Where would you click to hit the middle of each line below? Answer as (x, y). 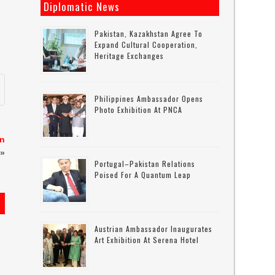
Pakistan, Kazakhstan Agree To (149, 33)
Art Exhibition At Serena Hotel (147, 240)
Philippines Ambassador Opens (149, 99)
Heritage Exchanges (130, 56)
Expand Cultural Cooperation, (146, 45)
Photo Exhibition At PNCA (139, 110)
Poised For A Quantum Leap (143, 175)
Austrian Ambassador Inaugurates (154, 229)
